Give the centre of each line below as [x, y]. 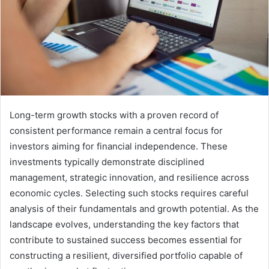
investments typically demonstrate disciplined [107, 162]
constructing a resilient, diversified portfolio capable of [126, 255]
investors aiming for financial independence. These [119, 146]
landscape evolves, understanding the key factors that [124, 224]
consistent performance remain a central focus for [116, 130]
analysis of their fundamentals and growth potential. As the [134, 208]
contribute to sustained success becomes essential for [126, 240]
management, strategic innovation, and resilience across [129, 177]
